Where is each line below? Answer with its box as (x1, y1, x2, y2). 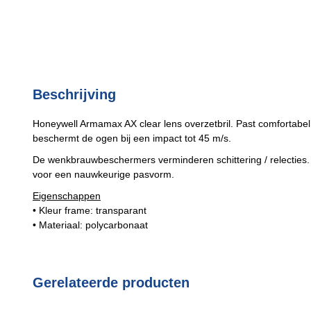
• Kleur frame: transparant (33, 205, 146, 216)
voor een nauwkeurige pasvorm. (33, 169, 174, 180)
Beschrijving (33, 87, 116, 102)
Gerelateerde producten (33, 275, 190, 290)
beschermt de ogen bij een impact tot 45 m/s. (33, 133, 231, 144)
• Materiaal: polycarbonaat (33, 219, 148, 230)
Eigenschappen (33, 190, 101, 201)
